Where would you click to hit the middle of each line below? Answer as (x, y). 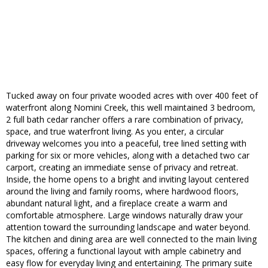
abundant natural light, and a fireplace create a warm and (117, 203)
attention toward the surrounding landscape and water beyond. (128, 227)
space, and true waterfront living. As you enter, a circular (115, 132)
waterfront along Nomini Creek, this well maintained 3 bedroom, (131, 108)
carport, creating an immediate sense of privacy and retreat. (122, 167)
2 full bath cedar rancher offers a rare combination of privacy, (125, 120)
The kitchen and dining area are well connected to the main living (131, 239)
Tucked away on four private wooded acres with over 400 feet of (132, 96)
